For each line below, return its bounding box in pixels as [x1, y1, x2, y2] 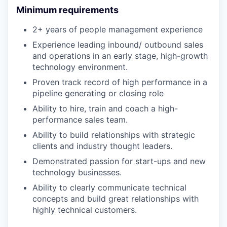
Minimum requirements [16, 5, 119, 15]
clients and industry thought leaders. [32, 141, 172, 151]
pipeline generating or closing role [32, 88, 164, 98]
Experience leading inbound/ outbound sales [32, 40, 203, 50]
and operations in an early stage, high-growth [32, 51, 208, 61]
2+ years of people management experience [32, 24, 203, 34]
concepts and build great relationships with [32, 194, 199, 204]
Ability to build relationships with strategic [32, 130, 195, 140]
